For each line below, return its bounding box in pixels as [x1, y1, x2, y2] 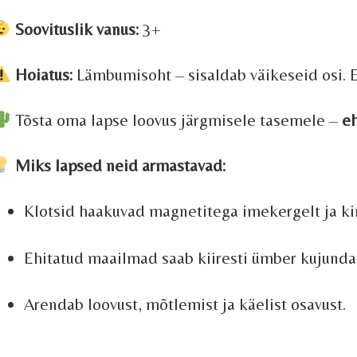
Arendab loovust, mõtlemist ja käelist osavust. [24, 294, 346, 315]
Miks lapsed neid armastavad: [15, 155, 226, 176]
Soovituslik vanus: [15, 19, 139, 40]
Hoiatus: [15, 65, 73, 85]
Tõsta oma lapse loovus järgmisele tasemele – [11, 110, 343, 131]
